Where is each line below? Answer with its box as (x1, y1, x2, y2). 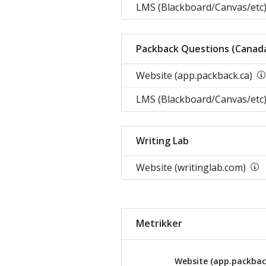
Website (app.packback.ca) (136, 69, 252, 82)
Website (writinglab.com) (136, 161, 246, 174)
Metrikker (136, 217, 182, 230)
